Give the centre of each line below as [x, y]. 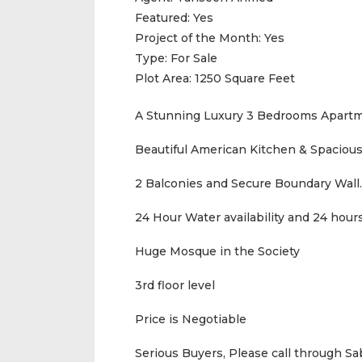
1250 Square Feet [245, 78]
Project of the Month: [200, 38]
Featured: [164, 18]
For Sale [194, 58]
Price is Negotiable [191, 319]
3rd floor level [175, 285]
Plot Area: [165, 78]
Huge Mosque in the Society [217, 251]
